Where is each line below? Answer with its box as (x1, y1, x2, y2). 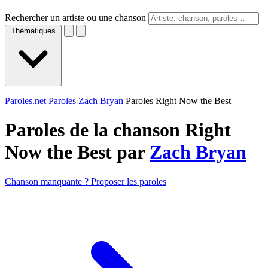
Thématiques (11, 26, 56, 35)
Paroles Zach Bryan (48, 96, 123, 106)
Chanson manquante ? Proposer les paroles (5, 176, 166, 187)
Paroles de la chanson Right (5, 119, 231, 141)
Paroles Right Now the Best (126, 96, 231, 106)
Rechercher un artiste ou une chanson (5, 13, 146, 23)
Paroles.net (5, 96, 46, 106)
